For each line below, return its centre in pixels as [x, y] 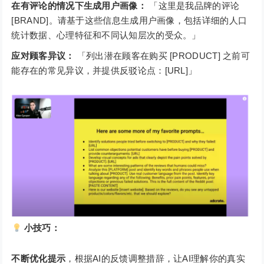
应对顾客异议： [43, 56]
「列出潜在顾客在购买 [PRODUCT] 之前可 [162, 56]
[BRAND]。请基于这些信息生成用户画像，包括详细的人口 [129, 21]
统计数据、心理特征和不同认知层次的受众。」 [106, 35]
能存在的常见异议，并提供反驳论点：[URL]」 [104, 71]
